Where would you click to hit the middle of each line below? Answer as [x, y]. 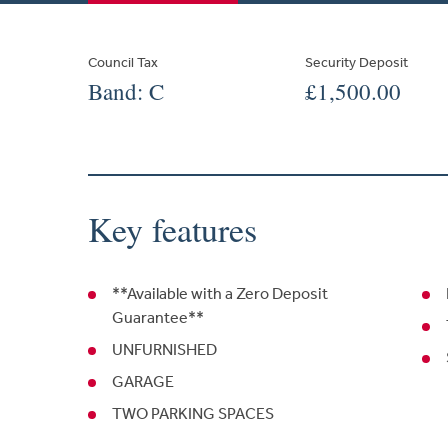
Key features [172, 229]
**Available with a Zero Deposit [220, 294]
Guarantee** [158, 318]
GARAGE [143, 382]
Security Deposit [357, 62]
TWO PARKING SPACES [193, 414]
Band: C [126, 91]
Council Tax [123, 62]
